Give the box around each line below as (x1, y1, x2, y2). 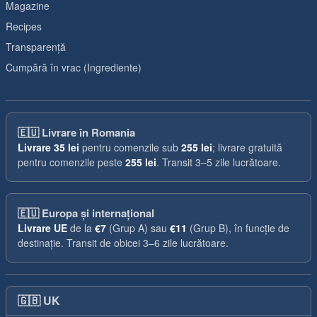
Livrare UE (18, 221, 67, 235)
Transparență (6, 40, 66, 54)
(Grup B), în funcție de (187, 221, 289, 235)
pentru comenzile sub (79, 140, 181, 154)
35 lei (54, 140, 79, 154)
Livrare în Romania (42, 125, 135, 140)
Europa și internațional (42, 205, 154, 221)
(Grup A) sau (106, 221, 170, 235)
